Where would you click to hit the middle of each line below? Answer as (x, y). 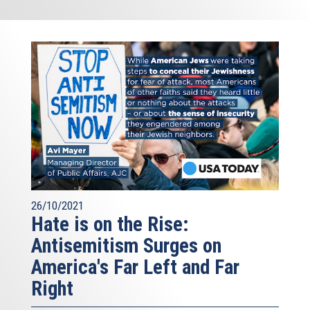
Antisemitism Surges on (126, 245)
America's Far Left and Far (135, 267)
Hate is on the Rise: (110, 224)
